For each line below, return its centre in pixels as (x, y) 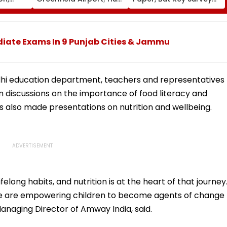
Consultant (57, 26)
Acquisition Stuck (164, 17)
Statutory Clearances (77, 17)
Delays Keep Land (165, 8)
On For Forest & (65, 8)
